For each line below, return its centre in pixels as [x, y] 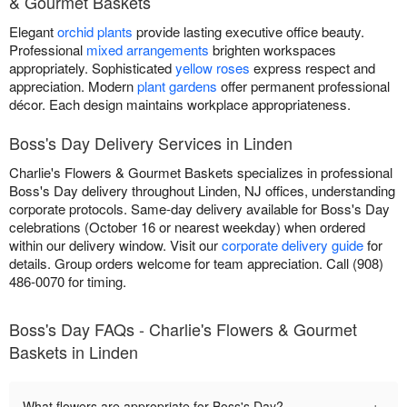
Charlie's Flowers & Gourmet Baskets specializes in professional [201, 173]
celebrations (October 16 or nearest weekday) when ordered [187, 227]
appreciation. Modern [73, 86]
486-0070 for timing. [68, 282]
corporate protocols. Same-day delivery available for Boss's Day [199, 209]
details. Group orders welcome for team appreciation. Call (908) [196, 263]
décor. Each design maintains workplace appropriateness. [180, 104]
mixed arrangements [148, 50]
